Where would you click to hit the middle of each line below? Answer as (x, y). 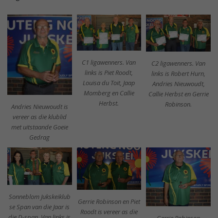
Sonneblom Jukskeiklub (39, 196)
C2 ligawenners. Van (179, 63)
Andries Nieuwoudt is (39, 107)
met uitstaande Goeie (39, 127)
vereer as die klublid (39, 117)
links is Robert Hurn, (179, 73)
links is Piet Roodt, (109, 72)
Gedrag (40, 137)
